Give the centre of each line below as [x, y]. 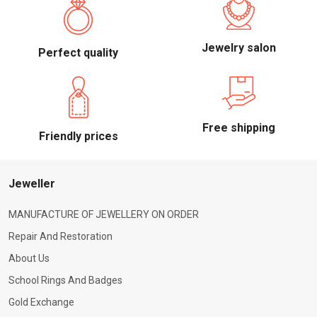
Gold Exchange [41, 302]
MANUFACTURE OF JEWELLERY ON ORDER [104, 215]
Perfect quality [78, 53]
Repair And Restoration [60, 237]
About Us [29, 259]
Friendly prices [78, 137]
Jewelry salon [239, 48]
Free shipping [239, 128]
